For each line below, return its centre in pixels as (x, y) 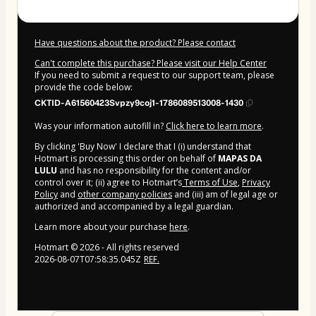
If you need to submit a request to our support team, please (154, 75)
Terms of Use (210, 182)
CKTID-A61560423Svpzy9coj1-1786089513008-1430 (139, 103)
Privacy (256, 182)
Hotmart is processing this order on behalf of (126, 158)
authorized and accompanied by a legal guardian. (134, 206)
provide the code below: (84, 87)
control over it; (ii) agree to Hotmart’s (108, 182)
